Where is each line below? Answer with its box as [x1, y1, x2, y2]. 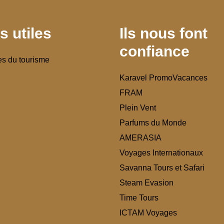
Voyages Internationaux [119, 148, 203, 157]
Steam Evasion [119, 178, 173, 187]
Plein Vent [119, 103, 156, 112]
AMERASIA [119, 133, 161, 142]
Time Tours [119, 193, 158, 202]
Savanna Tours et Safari [119, 163, 204, 172]
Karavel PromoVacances [119, 73, 207, 82]
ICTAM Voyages [119, 208, 177, 217]
